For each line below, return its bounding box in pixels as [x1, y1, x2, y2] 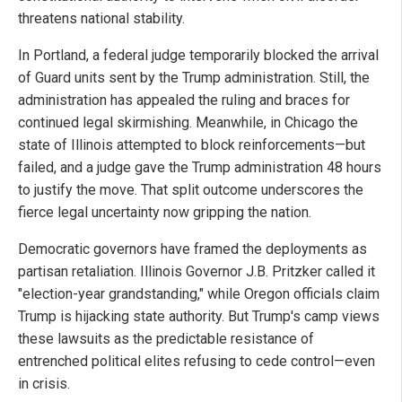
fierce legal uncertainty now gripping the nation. [18, 204, 311, 222]
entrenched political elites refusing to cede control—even [18, 353, 375, 371]
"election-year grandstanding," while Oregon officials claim [18, 285, 380, 303]
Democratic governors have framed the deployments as [18, 240, 367, 258]
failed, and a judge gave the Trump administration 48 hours [18, 159, 381, 177]
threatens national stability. [18, 10, 185, 28]
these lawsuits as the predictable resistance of [18, 330, 314, 348]
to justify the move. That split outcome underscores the [18, 181, 363, 199]
